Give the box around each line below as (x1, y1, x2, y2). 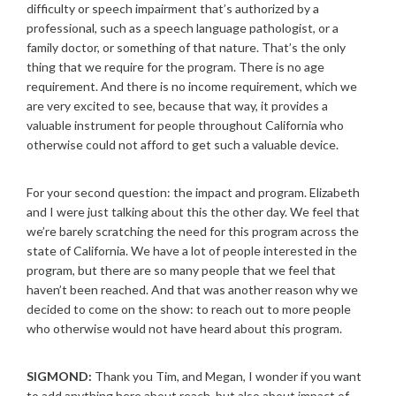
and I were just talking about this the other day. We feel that (27, 204, 360, 219)
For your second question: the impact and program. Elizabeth (27, 185, 360, 200)
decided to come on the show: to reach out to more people (27, 301, 351, 316)
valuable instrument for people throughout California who (27, 118, 344, 133)
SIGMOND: (27, 369, 92, 384)
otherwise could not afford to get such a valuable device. (27, 137, 339, 152)
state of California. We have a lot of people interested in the (27, 243, 357, 258)
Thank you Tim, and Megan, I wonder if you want (92, 369, 362, 384)
